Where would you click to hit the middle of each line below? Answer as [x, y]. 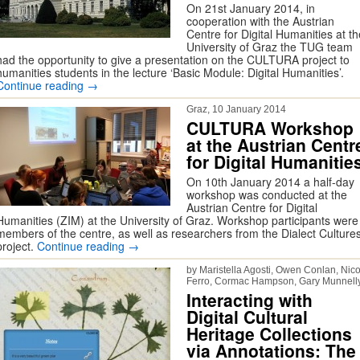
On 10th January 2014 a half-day [270, 182]
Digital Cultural [247, 317]
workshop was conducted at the [267, 194]
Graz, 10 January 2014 [236, 109]
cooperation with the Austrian [260, 21]
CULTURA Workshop [270, 128]
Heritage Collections [269, 333]
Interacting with [250, 300]
